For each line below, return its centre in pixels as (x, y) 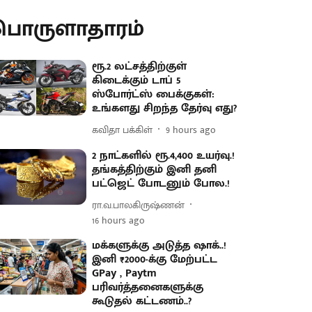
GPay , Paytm (125, 273)
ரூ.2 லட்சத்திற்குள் (140, 67)
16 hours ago (119, 220)
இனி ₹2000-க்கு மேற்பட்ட (155, 259)
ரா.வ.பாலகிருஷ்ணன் (139, 205)
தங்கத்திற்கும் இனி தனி (155, 170)
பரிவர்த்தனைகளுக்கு (148, 287)
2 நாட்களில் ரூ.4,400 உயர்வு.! (164, 156)
